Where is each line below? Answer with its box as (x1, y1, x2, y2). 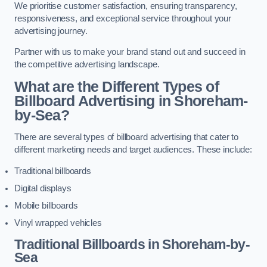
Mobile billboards (14, 200, 78, 210)
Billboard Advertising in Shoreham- (14, 92, 248, 109)
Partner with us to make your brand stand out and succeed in (14, 47, 246, 57)
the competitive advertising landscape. (14, 60, 160, 70)
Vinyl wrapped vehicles (14, 218, 102, 228)
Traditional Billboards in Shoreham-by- (14, 237, 250, 253)
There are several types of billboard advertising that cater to (14, 132, 238, 142)
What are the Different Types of (14, 78, 219, 95)
